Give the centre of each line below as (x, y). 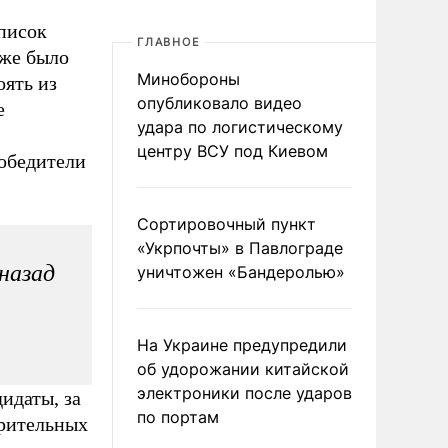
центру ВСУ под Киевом (232, 151)
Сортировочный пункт (226, 224)
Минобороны (188, 79)
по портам (178, 417)
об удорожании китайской (243, 369)
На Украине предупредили (242, 345)
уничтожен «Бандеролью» (241, 272)
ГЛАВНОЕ (169, 42)
